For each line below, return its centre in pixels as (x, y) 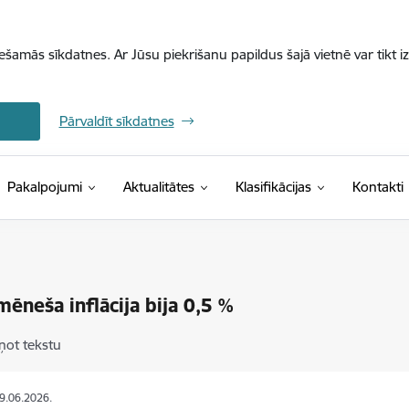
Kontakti (378, 187)
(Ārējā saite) (345, 186)
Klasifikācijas (273, 187)
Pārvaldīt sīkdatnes (116, 121)
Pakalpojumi (44, 187)
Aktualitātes (158, 187)
